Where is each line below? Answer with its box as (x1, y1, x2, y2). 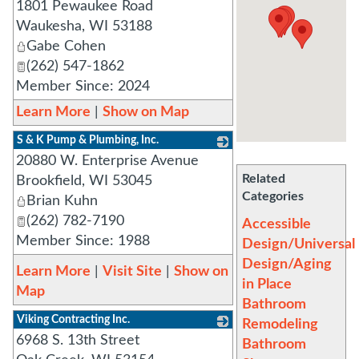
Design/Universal (241, 237, 355, 252)
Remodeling (241, 317, 318, 332)
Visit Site (103, 264, 162, 279)
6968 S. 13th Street (16, 333, 139, 348)
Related (241, 172, 285, 185)
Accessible (241, 217, 311, 232)
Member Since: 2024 (16, 79, 150, 94)
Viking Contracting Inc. (17, 314, 130, 325)
